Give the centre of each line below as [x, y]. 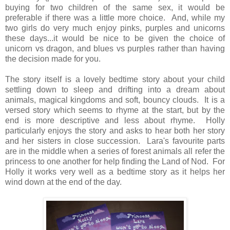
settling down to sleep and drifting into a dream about [115, 90]
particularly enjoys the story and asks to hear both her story [115, 131]
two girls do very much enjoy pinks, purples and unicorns [115, 28]
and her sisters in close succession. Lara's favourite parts [115, 141]
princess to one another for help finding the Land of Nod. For [115, 162]
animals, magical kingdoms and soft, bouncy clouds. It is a [115, 100]
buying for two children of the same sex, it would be [115, 8]
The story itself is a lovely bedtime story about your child [115, 80]
